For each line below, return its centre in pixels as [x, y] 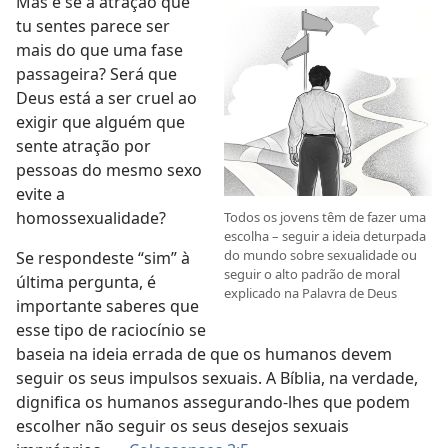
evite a [40, 194]
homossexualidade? [91, 218]
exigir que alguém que [100, 122]
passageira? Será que [96, 74]
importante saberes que [107, 306]
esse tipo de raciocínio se [111, 330]
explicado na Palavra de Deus [310, 293]
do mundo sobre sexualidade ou [320, 255]
